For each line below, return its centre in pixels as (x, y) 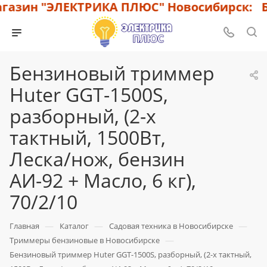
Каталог (74, 226)
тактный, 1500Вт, (88, 137)
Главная (24, 226)
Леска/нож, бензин (97, 159)
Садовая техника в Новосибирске (171, 226)
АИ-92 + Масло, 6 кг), (103, 180)
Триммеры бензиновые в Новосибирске (85, 240)
